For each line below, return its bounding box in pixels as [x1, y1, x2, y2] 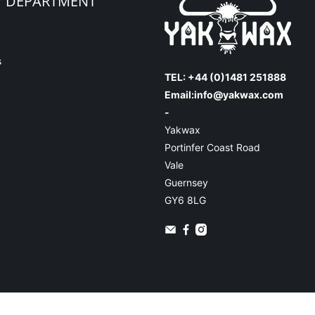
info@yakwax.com [193, 89, 283, 101]
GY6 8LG [164, 194, 206, 207]
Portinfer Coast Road [164, 141, 260, 154]
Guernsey [164, 176, 208, 189]
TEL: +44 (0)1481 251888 [164, 71, 286, 84]
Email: [164, 89, 194, 101]
